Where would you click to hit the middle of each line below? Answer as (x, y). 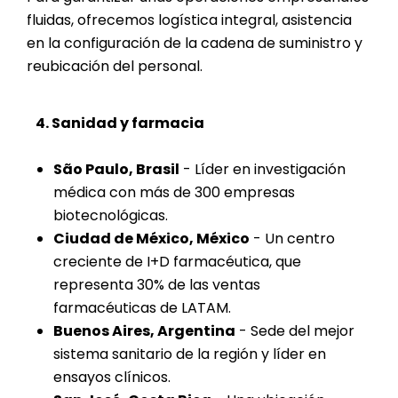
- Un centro (292, 239)
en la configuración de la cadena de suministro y (195, 44)
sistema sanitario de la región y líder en (190, 354)
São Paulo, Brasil (116, 170)
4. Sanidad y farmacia (120, 123)
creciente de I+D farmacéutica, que (177, 262)
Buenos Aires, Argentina (144, 331)
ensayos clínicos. (112, 378)
